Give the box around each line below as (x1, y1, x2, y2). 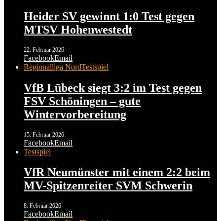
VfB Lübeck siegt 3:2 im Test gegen (24, 81, 202, 94)
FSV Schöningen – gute (24, 94, 141, 108)
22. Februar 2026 (24, 46, 64, 53)
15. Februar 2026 (24, 131, 64, 138)
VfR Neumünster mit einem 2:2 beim (24, 166, 210, 179)
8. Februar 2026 (24, 202, 61, 210)
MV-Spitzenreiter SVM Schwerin (24, 179, 192, 192)
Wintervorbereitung (24, 108, 126, 121)
